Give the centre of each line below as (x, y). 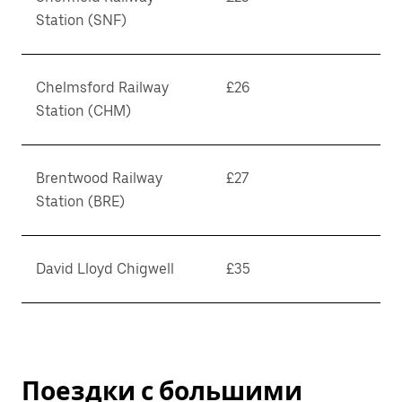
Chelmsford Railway (102, 87)
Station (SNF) (81, 20)
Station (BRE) (80, 201)
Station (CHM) (83, 111)
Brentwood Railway (99, 178)
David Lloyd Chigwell (105, 269)
